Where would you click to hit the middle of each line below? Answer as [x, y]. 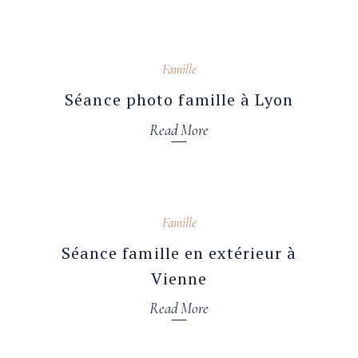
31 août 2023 [95, 205]
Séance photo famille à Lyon [179, 100]
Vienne [179, 278]
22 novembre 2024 [109, 53]
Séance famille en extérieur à [179, 253]
